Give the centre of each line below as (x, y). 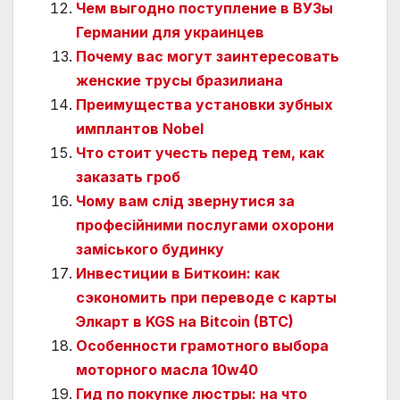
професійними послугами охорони (205, 225)
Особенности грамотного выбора (202, 345)
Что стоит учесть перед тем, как (200, 152)
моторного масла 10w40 (167, 369)
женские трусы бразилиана (179, 80)
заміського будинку (150, 249)
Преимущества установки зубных (204, 104)
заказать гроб (128, 176)
